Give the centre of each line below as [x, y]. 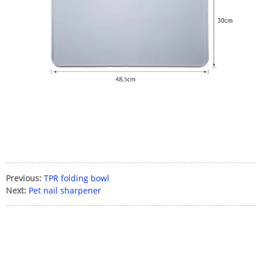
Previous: [24, 178]
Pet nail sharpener [65, 190]
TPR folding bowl [77, 178]
